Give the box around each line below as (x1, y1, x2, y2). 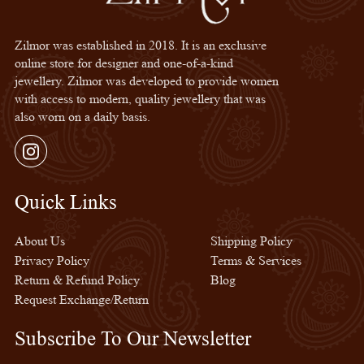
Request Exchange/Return (14, 292, 149, 307)
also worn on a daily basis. (14, 109, 150, 124)
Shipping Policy (210, 233, 293, 249)
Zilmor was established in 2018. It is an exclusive (14, 37, 266, 53)
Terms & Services (210, 253, 302, 268)
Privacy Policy (14, 253, 89, 268)
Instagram (13, 154, 64, 170)
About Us (14, 233, 65, 249)
